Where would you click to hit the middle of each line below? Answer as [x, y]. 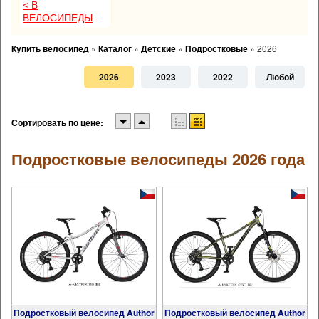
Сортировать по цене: [57, 123]
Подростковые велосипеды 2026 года [158, 159]
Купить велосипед [50, 48]
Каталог [115, 48]
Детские [158, 48]
